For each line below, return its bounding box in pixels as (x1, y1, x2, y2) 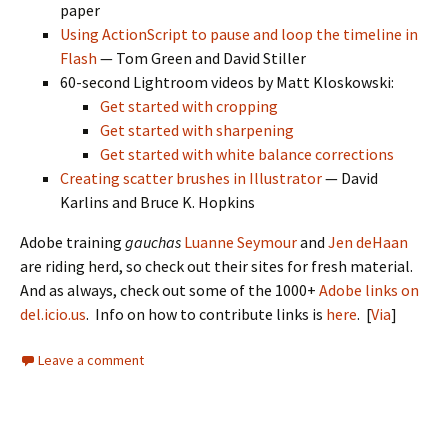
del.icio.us (20, 304, 86, 324)
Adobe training (20, 232, 125, 252)
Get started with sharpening (100, 120, 294, 140)
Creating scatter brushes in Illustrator (60, 168, 322, 188)
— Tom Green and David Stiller (97, 48, 306, 68)
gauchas (125, 232, 181, 252)
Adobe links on (319, 280, 419, 300)
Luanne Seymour (184, 232, 297, 252)
